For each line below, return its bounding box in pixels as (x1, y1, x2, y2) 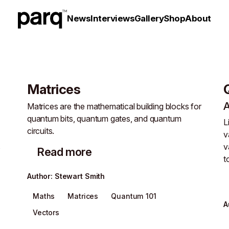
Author (27, 171, 51, 180)
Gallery (134, 13, 164, 24)
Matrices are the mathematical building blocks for (27, 101, 201, 111)
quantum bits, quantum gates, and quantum (27, 113, 181, 124)
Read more (37, 145, 92, 158)
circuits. (27, 126, 55, 136)
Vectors (33, 208, 60, 217)
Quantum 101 (111, 191, 156, 200)
